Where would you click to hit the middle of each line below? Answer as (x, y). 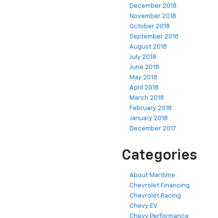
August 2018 (148, 47)
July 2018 (143, 57)
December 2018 (153, 6)
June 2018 (144, 68)
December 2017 (153, 129)
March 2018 (147, 98)
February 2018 (151, 109)
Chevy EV (143, 206)
